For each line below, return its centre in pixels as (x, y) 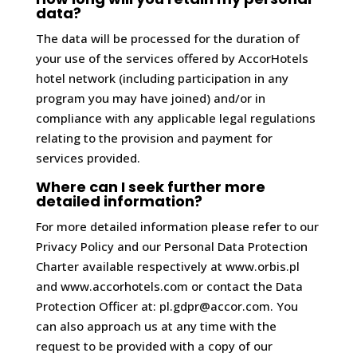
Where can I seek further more (150, 187)
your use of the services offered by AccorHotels (172, 58)
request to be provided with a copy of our (154, 346)
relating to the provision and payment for (154, 138)
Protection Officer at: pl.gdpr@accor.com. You (167, 306)
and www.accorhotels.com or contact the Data (169, 286)
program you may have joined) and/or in (150, 98)
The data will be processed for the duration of (167, 38)
